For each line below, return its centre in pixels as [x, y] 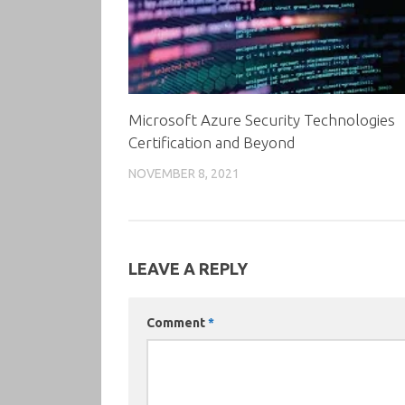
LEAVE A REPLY [188, 269]
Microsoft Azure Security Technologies [262, 119]
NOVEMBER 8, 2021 [184, 173]
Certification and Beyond [212, 142]
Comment [177, 323]
